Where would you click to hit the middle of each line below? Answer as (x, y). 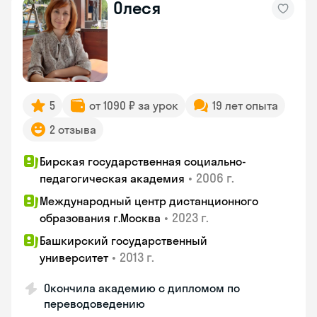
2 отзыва (73, 129)
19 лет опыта (245, 105)
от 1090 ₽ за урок (134, 105)
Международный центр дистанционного (149, 201)
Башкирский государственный (123, 241)
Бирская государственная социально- (143, 161)
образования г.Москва (100, 218)
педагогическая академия (112, 178)
